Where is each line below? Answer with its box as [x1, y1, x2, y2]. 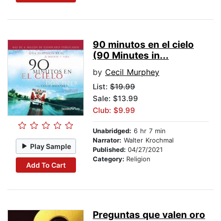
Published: [93, 146, 128, 154]
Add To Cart [26, 160, 66, 169]
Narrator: [93, 136, 121, 145]
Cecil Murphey [105, 67, 159, 77]
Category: [93, 155, 126, 163]
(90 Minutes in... [93, 50, 169, 62]
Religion [126, 155, 150, 163]
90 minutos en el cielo [93, 39, 194, 51]
